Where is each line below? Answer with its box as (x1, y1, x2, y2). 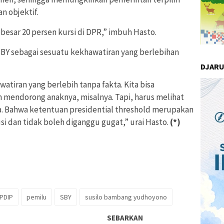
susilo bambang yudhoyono (85, 192, 167, 202)
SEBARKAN (107, 213, 143, 223)
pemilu (26, 192, 46, 202)
